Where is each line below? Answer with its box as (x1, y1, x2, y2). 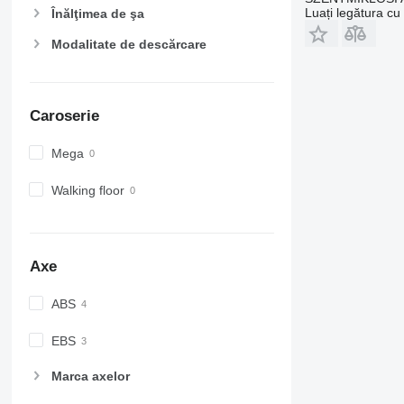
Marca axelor (50, 369, 130, 384)
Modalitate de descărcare (50, 36, 207, 51)
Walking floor (50, 182, 124, 197)
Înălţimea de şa (50, 5, 144, 21)
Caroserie (29, 107, 99, 125)
